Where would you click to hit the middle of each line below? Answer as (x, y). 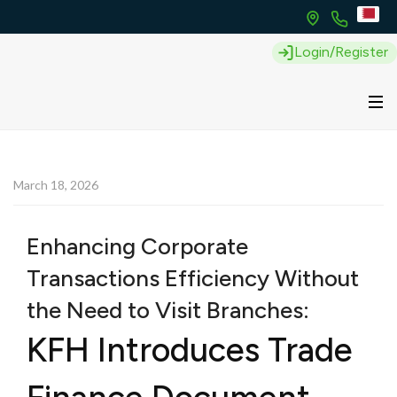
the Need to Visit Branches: (168, 310)
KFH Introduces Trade (190, 350)
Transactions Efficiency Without (193, 278)
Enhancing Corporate (137, 246)
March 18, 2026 (56, 185)
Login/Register (341, 51)
